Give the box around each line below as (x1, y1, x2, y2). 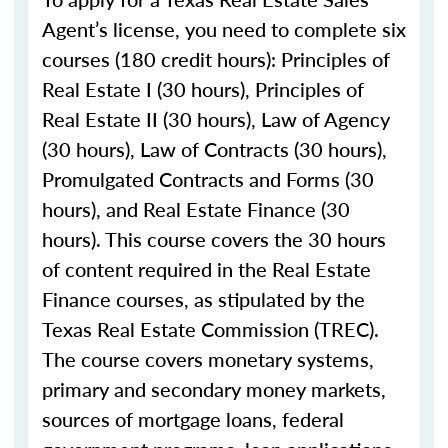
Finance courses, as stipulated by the (42, 285, 365, 313)
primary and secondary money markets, (42, 375, 386, 403)
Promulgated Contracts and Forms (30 (42, 165, 374, 193)
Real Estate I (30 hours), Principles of (42, 75, 364, 103)
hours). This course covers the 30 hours (42, 225, 386, 253)
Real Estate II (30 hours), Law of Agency (42, 105, 390, 133)
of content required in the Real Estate (42, 255, 371, 283)
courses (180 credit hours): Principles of (42, 45, 390, 73)
